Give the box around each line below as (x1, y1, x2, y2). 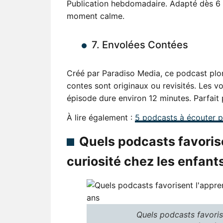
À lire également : (67, 112, 135, 123)
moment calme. (67, 10, 124, 21)
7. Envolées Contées (92, 38, 188, 51)
